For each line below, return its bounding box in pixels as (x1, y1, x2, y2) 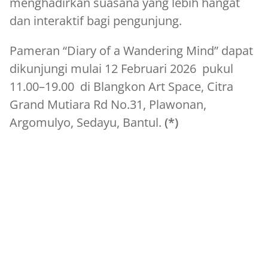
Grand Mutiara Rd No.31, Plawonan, (10, 96, 206, 112)
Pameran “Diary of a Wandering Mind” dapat (10, 42, 253, 59)
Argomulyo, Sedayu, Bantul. (10, 114, 165, 130)
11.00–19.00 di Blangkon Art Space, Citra (10, 78, 233, 95)
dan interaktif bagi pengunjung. (10, 12, 182, 29)
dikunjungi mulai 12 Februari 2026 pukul (10, 60, 233, 77)
